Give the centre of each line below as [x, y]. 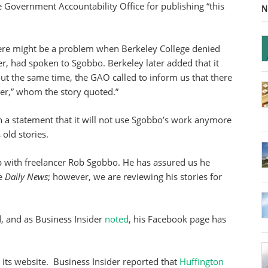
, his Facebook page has [177, 219]
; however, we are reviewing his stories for [135, 176]
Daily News [26, 176]
